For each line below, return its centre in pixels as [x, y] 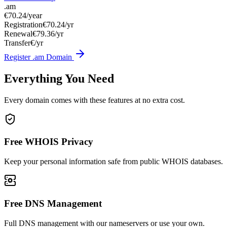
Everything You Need [59, 78]
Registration [23, 24]
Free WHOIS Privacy [49, 142]
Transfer [17, 43]
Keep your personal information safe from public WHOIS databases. [113, 162]
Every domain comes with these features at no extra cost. [94, 100]
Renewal [18, 33]
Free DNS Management [53, 203]
